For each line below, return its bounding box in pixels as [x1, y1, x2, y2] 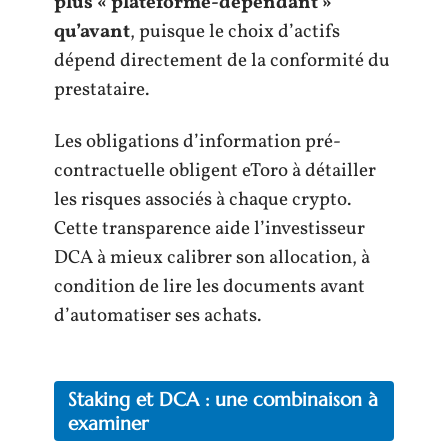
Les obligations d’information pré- [54, 128, 341, 155]
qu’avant [54, 19, 130, 46]
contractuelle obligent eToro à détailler [54, 157, 376, 184]
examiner [68, 411, 148, 436]
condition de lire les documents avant [54, 273, 365, 300]
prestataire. [54, 77, 149, 104]
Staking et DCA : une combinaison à [68, 387, 378, 412]
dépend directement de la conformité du [54, 48, 390, 75]
